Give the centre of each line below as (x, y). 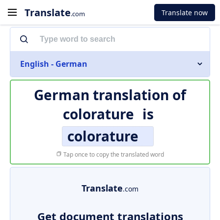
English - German (54, 64)
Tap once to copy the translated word (113, 154)
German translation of (110, 95)
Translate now (185, 12)
